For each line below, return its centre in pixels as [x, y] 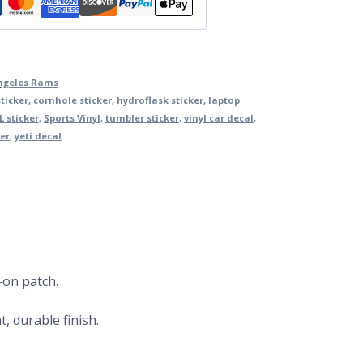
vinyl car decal [218, 118]
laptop [224, 100]
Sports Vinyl [72, 118]
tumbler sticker [142, 118]
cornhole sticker [72, 100]
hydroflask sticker [160, 100]
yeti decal [38, 136]
